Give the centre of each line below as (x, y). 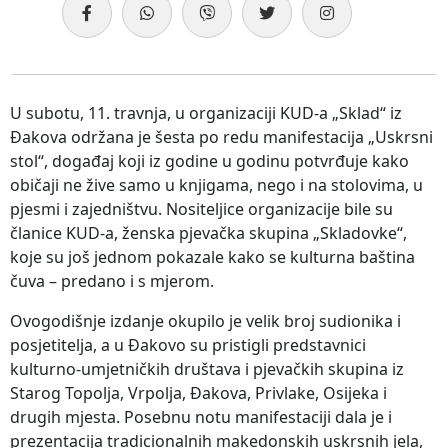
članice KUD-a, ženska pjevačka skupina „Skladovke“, (208, 232)
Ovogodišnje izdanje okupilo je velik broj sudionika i (205, 320)
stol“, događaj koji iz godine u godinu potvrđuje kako (209, 160)
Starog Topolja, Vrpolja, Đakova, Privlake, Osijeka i (198, 392)
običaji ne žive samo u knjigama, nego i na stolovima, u (216, 184)
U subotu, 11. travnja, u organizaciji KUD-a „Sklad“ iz (206, 112)
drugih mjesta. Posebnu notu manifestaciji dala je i (201, 416)
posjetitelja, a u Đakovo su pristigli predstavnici (188, 344)
